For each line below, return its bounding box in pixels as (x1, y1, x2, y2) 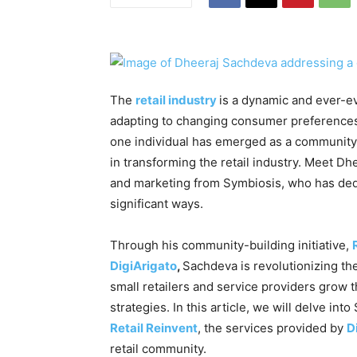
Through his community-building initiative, (110, 237, 352, 253)
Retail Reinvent (110, 320, 198, 336)
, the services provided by (198, 320, 347, 336)
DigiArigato (110, 258, 177, 274)
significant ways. (110, 196, 203, 212)
